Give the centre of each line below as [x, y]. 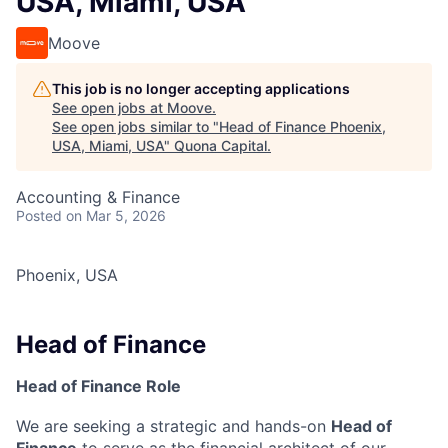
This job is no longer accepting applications [201, 88]
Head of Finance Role [98, 385]
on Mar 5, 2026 [116, 215]
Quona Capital [220, 145]
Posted [39, 215]
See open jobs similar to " [135, 126]
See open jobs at [109, 107]
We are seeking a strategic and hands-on [173, 426]
